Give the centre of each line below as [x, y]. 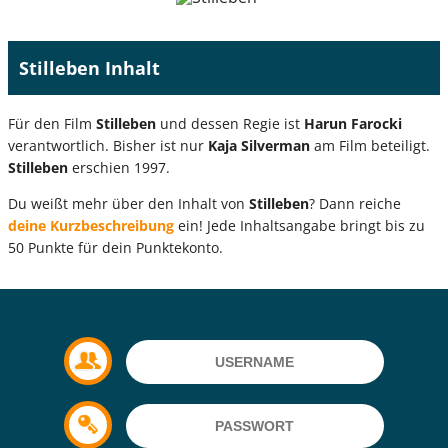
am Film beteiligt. [370, 145]
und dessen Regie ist [230, 123]
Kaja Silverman [259, 145]
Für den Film [52, 123]
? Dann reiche [355, 203]
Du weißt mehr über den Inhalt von [128, 203]
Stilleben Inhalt [89, 67]
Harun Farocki [353, 123]
